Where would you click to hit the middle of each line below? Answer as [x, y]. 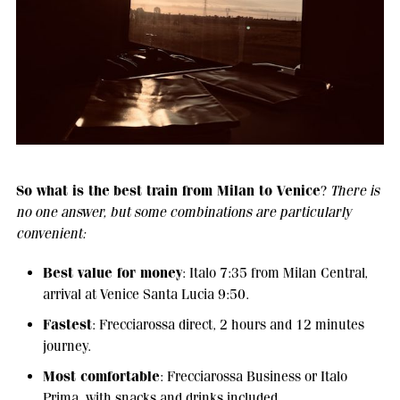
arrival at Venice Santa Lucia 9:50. [146, 295]
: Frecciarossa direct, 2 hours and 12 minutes [228, 325]
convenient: [50, 234]
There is [354, 191]
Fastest [67, 325]
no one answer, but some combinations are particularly [183, 212]
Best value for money [112, 273]
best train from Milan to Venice [217, 191]
